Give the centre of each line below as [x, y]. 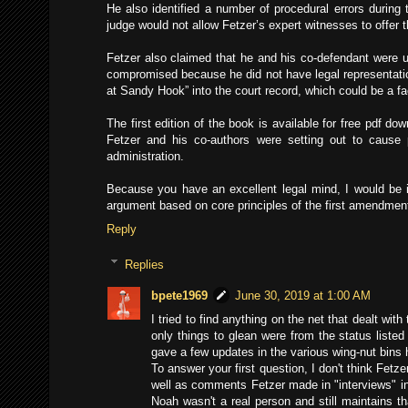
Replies [144, 264]
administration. [145, 156]
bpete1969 [179, 296]
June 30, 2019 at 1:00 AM [303, 296]
